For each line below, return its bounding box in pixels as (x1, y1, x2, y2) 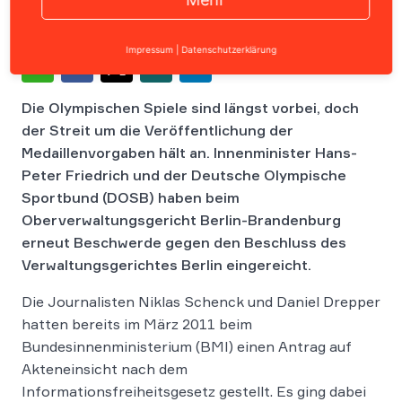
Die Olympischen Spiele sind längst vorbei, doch (22, 99, 359, 117)
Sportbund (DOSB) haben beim (22, 188, 240, 206)
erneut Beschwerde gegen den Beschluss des (22, 233, 346, 251)
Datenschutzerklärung (181, 44, 276, 55)
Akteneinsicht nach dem (22, 360, 188, 378)
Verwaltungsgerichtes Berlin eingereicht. (22, 256, 311, 274)
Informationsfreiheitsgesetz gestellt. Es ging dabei (22, 382, 366, 400)
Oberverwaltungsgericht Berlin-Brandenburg (22, 211, 341, 229)
